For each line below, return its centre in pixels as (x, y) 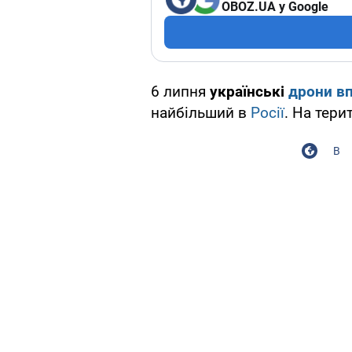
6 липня (180, 92)
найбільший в (201, 113)
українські (249, 92)
